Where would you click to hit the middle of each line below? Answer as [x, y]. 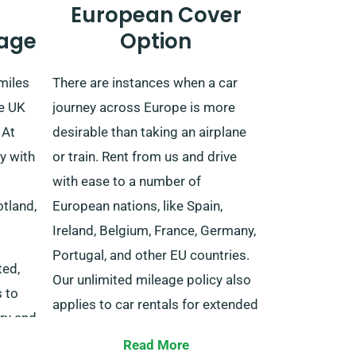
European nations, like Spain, [137, 205]
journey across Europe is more [144, 107]
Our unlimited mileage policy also [152, 279]
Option [156, 41]
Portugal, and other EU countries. [151, 255]
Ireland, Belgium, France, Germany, [154, 230]
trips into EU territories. [122, 329]
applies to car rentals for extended [155, 304]
